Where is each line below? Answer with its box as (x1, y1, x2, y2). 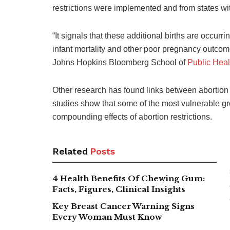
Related (52, 145, 88, 157)
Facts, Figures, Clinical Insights (52, 184, 185, 194)
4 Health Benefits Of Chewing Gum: (52, 173, 205, 183)
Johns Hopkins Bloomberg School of (52, 57, 187, 67)
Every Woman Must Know (52, 212, 162, 222)
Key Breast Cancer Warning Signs (52, 201, 195, 211)
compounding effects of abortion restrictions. (52, 112, 212, 121)
